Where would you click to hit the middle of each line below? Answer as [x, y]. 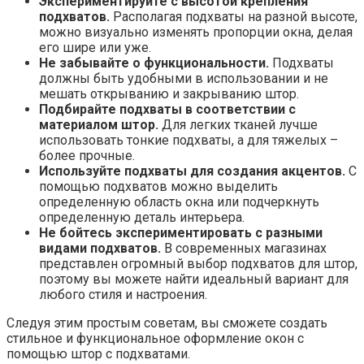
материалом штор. [99, 125]
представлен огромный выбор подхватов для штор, [198, 264]
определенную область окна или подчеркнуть [179, 202]
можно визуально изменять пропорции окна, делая [196, 32]
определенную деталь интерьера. [142, 218]
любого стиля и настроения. [123, 295]
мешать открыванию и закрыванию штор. [169, 94]
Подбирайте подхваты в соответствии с [167, 110]
